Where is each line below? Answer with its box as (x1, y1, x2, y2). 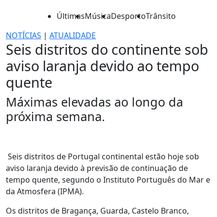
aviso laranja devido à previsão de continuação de (6, 163, 188, 173)
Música (85, 11, 111, 21)
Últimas (57, 11, 85, 21)
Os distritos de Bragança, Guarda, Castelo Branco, (6, 205, 189, 216)
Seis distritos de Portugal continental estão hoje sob (6, 151, 199, 162)
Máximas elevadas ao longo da (6, 93, 183, 110)
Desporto (111, 11, 146, 21)
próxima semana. (6, 108, 105, 124)
